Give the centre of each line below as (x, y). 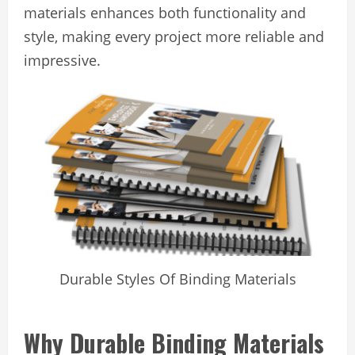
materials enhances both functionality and (165, 13)
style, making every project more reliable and (174, 37)
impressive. (62, 61)
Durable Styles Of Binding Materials (177, 279)
